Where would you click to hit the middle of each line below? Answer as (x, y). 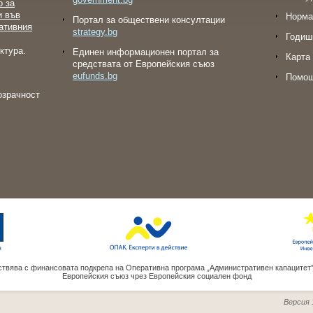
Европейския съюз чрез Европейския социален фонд (156, 276)
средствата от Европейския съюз (144, 64)
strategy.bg (95, 32)
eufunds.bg (95, 76)
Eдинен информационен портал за (146, 52)
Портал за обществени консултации (149, 20)
